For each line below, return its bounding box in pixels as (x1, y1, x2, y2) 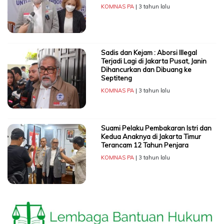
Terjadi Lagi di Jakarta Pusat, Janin (100, 56, 206, 65)
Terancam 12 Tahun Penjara (100, 140, 188, 149)
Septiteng (100, 73, 132, 82)
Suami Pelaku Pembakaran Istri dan (100, 123, 211, 132)
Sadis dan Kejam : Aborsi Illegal (100, 48, 197, 56)
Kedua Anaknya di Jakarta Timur (100, 132, 201, 140)
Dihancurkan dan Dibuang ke (100, 65, 191, 73)
